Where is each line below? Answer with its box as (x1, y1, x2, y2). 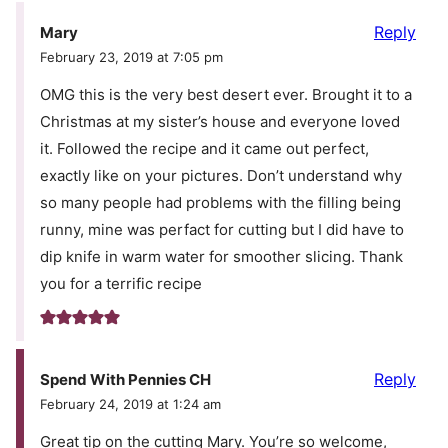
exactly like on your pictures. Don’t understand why (40, 166, 402, 186)
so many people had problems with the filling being (40, 193, 401, 213)
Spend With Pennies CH (40, 370, 211, 390)
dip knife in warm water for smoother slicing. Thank (40, 247, 403, 267)
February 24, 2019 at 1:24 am (40, 396, 221, 413)
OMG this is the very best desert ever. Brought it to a (40, 85, 412, 105)
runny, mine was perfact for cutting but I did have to (40, 220, 404, 240)
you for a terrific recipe (40, 274, 202, 294)
